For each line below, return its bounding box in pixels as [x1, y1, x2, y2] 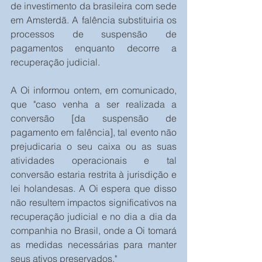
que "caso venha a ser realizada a [11, 98, 177, 111]
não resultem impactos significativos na [11, 196, 177, 209]
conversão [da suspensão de [11, 112, 177, 125]
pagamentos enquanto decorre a [11, 42, 177, 54]
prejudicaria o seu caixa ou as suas [11, 140, 177, 153]
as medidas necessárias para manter [11, 239, 177, 251]
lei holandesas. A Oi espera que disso [11, 182, 177, 195]
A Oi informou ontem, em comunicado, [11, 84, 177, 96]
